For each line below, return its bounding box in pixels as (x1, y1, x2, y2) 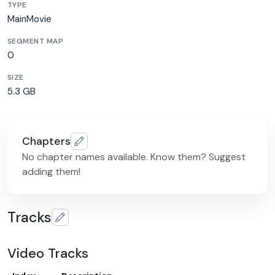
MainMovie (7, 12, 52, 25)
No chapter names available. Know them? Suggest (22, 150, 246, 164)
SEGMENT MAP (7, 36, 64, 46)
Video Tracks (7, 244, 88, 263)
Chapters (22, 134, 71, 148)
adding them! (22, 165, 80, 179)
